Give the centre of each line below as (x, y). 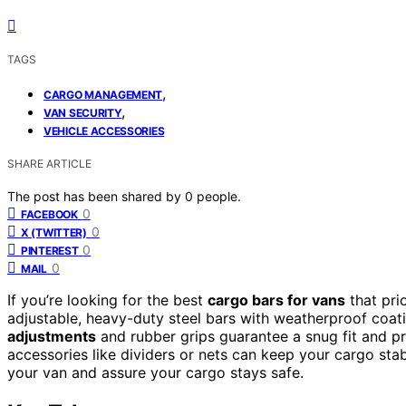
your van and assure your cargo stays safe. (155, 372)
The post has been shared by (96, 196)
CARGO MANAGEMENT (103, 94)
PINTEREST (50, 250)
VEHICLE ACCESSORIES (104, 130)
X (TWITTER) (54, 232)
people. (219, 196)
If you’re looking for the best (107, 300)
